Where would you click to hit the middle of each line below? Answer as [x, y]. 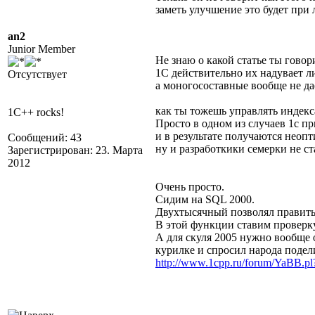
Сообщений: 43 [45, 137]
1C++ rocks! [36, 112]
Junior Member [41, 49]
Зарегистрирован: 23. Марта [75, 150]
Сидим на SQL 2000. [205, 199]
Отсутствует [37, 74]
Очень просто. [190, 187]
